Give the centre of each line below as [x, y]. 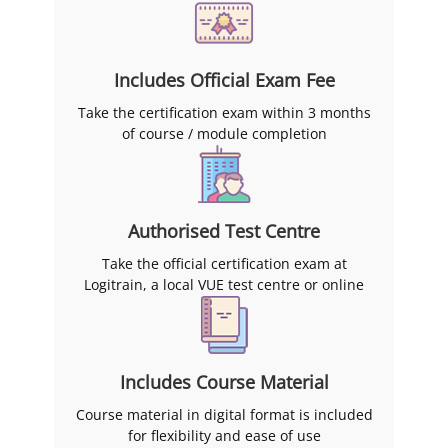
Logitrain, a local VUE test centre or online [224, 284]
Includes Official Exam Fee [224, 79]
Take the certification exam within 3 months [224, 112]
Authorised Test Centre [224, 230]
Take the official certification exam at [224, 263]
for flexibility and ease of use [224, 435]
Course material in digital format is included [224, 414]
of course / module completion [224, 133]
